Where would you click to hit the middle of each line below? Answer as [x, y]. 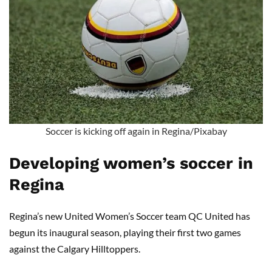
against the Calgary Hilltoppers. [75, 248]
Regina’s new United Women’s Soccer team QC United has [130, 216]
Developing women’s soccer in [131, 163]
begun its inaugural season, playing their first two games [125, 232]
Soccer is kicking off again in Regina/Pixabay [136, 131]
